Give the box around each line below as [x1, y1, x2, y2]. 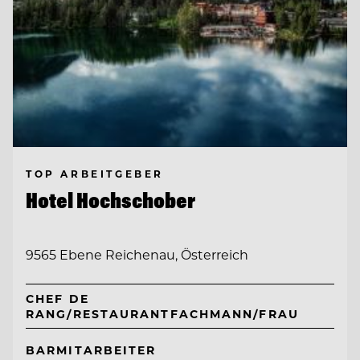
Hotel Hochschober [26, 186, 195, 214]
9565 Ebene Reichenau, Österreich [26, 246, 248, 263]
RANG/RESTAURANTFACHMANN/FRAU [26, 306, 299, 322]
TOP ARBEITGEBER [26, 166, 164, 180]
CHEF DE [26, 291, 89, 307]
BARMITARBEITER [26, 342, 157, 358]
